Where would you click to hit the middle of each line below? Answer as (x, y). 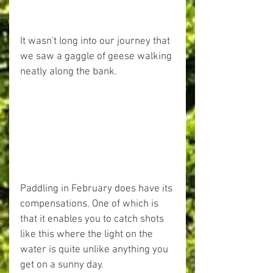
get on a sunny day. (62, 265)
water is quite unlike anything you (95, 250)
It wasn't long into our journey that (96, 41)
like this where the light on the (88, 235)
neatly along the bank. (69, 72)
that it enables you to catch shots (93, 220)
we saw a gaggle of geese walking (97, 56)
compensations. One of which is (90, 204)
